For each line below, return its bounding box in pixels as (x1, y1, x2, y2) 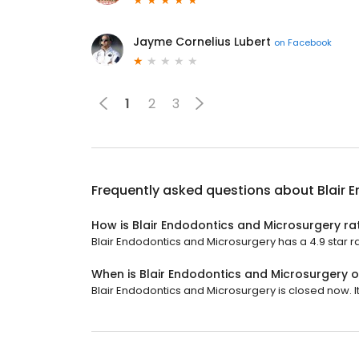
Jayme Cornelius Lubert (133, 34, 271, 50)
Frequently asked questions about (91, 181, 317, 200)
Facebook (288, 35, 332, 49)
